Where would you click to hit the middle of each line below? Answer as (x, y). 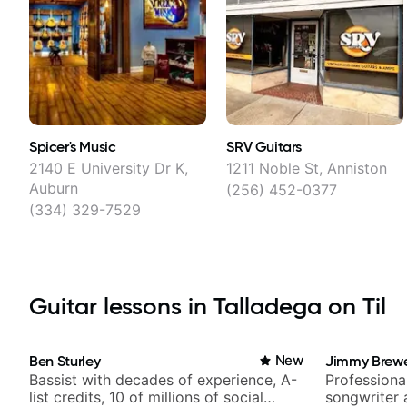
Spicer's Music (73, 147)
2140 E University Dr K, (109, 169)
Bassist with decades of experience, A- (163, 380)
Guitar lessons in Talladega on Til (208, 307)
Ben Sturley (65, 361)
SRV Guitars (264, 147)
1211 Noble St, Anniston (307, 169)
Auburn (54, 189)
